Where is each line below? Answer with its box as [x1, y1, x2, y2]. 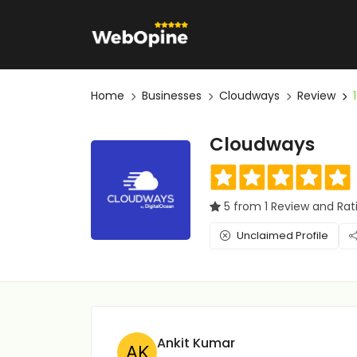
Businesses [142, 88, 202, 104]
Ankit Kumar [157, 334, 235, 352]
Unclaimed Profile [237, 228, 328, 243]
